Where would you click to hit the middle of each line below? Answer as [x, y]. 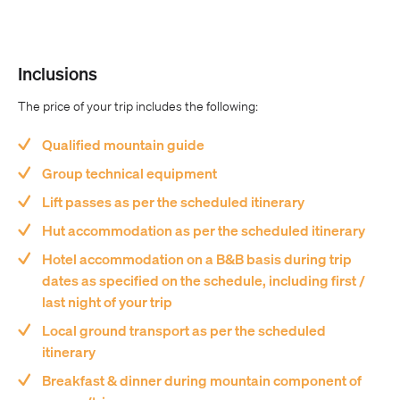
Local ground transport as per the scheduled [184, 330]
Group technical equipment [130, 173]
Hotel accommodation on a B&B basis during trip [197, 259]
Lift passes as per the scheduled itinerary [174, 202]
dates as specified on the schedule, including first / [204, 280]
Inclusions [58, 74]
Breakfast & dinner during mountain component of [202, 380]
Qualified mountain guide [124, 145]
